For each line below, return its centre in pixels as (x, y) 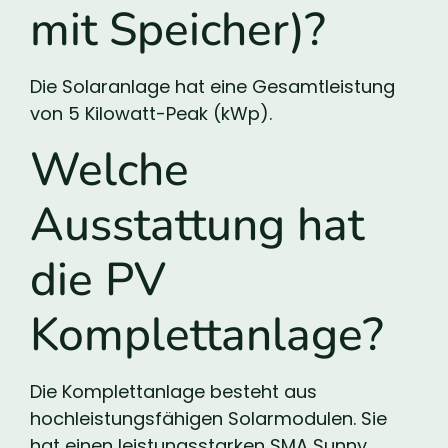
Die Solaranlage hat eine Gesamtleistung (212, 87)
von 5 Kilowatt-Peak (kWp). (151, 114)
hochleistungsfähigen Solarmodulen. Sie (208, 418)
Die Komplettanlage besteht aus (173, 391)
